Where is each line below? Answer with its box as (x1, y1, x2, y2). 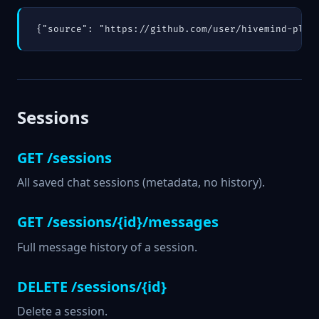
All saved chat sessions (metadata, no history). (17, 174, 265, 191)
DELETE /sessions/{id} (17, 276, 167, 296)
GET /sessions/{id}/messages (17, 212, 219, 232)
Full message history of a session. (17, 239, 197, 255)
